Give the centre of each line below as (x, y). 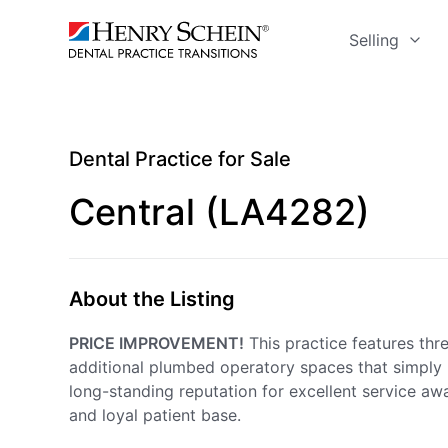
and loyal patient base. (155, 415)
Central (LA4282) (219, 212)
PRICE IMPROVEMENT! (156, 343)
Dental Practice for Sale (180, 159)
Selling (374, 39)
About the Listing (152, 299)
